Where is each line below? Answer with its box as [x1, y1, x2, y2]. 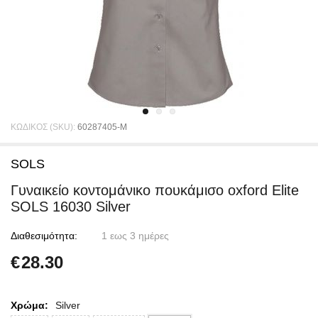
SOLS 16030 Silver [11, 199, 131, 214]
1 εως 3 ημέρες [102, 230, 169, 241]
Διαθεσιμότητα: [11, 230, 77, 241]
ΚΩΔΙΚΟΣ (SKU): [11, 122, 75, 132]
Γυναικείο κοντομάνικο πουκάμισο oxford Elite [11, 182, 299, 198]
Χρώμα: [11, 300, 48, 311]
